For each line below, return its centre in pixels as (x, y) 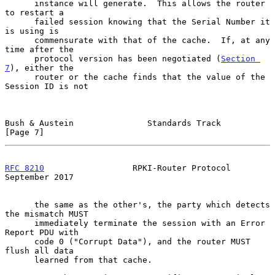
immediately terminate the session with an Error (20, 223)
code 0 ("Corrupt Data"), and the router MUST (20, 241)
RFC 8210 (25, 168)
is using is (32, 31)
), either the (42, 68)
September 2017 (39, 177)
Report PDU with (42, 232)
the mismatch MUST (47, 214)
